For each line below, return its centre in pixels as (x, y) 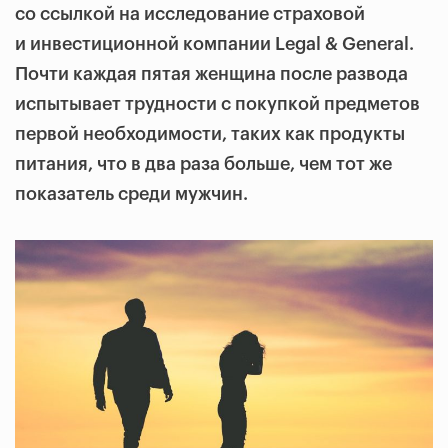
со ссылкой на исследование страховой (190, 14)
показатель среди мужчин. (131, 194)
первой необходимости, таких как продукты (210, 134)
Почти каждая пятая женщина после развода (211, 74)
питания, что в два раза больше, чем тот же (203, 164)
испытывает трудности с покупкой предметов (217, 104)
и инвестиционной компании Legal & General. (214, 44)
